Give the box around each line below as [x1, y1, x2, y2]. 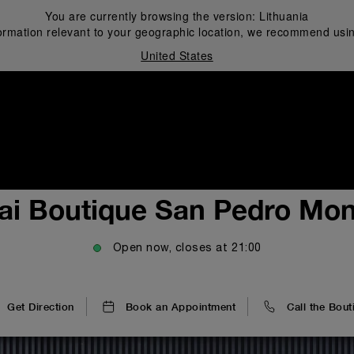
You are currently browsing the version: [45, 8, 260, 24]
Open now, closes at [112, 243, 228, 254]
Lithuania [259, 8, 309, 24]
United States [141, 47, 213, 63]
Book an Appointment [125, 300, 236, 313]
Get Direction [7, 300, 74, 313]
